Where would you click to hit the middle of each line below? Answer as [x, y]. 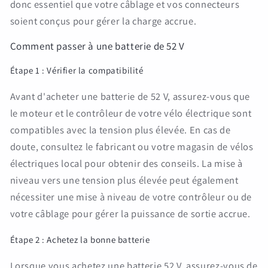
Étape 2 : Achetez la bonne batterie [80, 239]
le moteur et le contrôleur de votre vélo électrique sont [131, 113]
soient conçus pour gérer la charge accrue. [103, 21]
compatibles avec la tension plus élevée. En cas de [120, 130]
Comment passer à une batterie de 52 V [97, 46]
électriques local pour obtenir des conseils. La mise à [127, 163]
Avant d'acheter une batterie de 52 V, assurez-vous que [130, 96]
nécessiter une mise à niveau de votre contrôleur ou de [131, 197]
